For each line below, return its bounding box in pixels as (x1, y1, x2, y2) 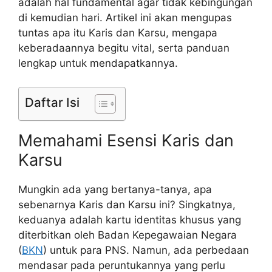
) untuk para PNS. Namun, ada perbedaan (43, 243, 249, 256)
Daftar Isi (25, 94, 80, 110)
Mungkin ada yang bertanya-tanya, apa (18, 183, 212, 195)
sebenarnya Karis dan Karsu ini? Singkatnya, (18, 198, 236, 211)
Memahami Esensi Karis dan (18, 130, 234, 151)
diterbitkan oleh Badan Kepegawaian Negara (18, 228, 237, 241)
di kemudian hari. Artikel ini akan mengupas (18, 12, 232, 24)
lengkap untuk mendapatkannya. (18, 57, 178, 70)
